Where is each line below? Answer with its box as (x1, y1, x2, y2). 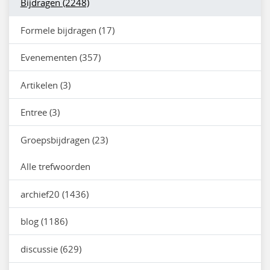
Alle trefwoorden (20, 160, 90, 172)
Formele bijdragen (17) (20, 24, 115, 36)
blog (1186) (20, 215, 67, 227)
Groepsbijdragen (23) (20, 133, 108, 146)
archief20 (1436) (20, 187, 89, 200)
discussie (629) (20, 242, 81, 255)
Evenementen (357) (20, 51, 101, 63)
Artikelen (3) (20, 78, 71, 91)
